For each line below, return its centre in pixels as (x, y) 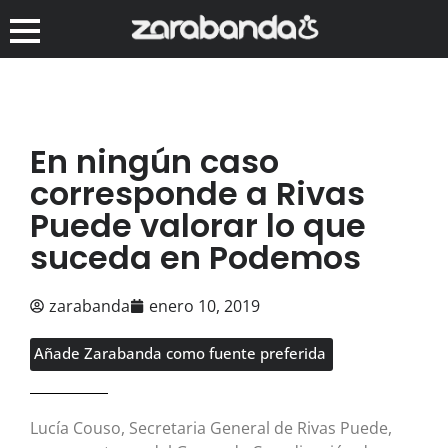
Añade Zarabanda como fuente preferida (180, 352)
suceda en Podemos (195, 257)
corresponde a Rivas (197, 193)
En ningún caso (154, 161)
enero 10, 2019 (204, 305)
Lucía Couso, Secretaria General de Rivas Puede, (211, 427)
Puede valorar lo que (198, 225)
